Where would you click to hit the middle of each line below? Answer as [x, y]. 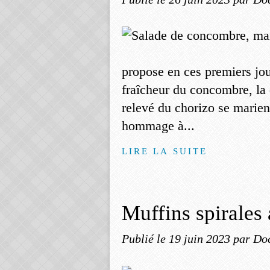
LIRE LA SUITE [165, 151]
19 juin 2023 [201, 239]
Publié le [145, 239]
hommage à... [158, 126]
